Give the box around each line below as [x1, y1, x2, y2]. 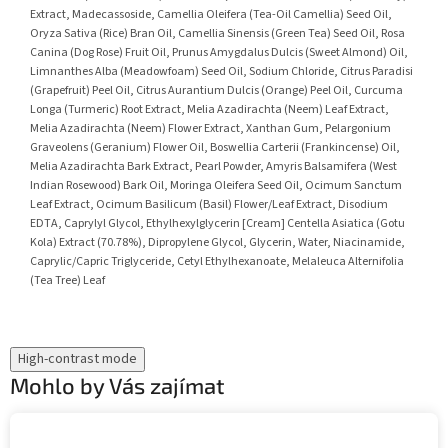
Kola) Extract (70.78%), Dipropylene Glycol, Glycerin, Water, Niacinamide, [30, 234, 405, 252]
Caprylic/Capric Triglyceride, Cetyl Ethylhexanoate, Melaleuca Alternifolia [30, 253, 404, 271]
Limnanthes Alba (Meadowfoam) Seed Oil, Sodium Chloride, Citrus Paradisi [30, 63, 413, 81]
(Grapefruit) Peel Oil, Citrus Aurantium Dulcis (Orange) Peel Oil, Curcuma [30, 82, 403, 100]
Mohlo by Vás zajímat [10, 372, 224, 399]
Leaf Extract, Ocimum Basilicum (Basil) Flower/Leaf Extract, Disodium [30, 196, 388, 214]
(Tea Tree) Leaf [30, 272, 105, 290]
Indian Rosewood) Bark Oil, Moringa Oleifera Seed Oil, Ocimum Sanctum [30, 177, 402, 195]
